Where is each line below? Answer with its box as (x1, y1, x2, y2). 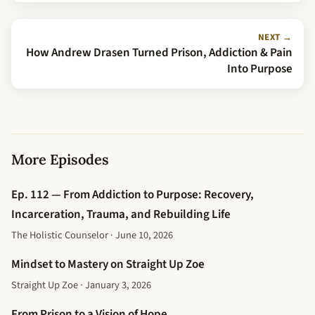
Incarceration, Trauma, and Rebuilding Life (11, 205, 231, 223)
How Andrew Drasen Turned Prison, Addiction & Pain (26, 44, 292, 61)
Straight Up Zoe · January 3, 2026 (11, 277, 151, 292)
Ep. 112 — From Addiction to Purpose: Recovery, (11, 186, 254, 203)
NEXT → (257, 30, 292, 44)
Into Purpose (227, 60, 292, 77)
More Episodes (11, 150, 109, 168)
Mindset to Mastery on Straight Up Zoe (11, 255, 205, 273)
